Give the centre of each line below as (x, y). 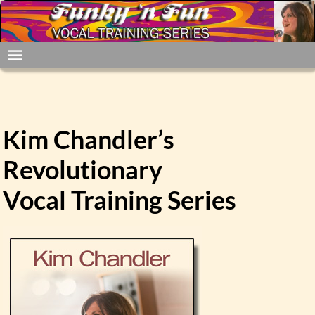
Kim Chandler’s (89, 140)
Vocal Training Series (120, 200)
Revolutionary (83, 170)
